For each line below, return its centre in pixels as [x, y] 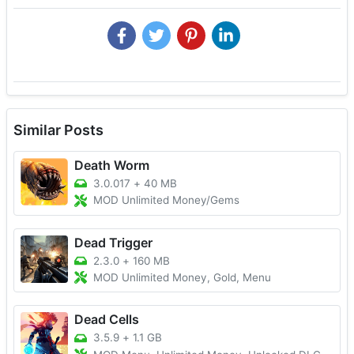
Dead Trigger [113, 242]
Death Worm [112, 166]
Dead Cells [107, 320]
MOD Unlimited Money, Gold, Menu [182, 278]
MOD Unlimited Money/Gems [166, 200]
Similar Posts [58, 130]
